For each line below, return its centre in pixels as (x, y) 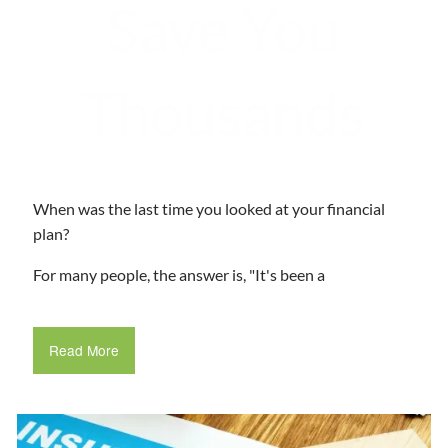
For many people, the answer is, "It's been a (179, 274)
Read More (83, 350)
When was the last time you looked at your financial (209, 208)
